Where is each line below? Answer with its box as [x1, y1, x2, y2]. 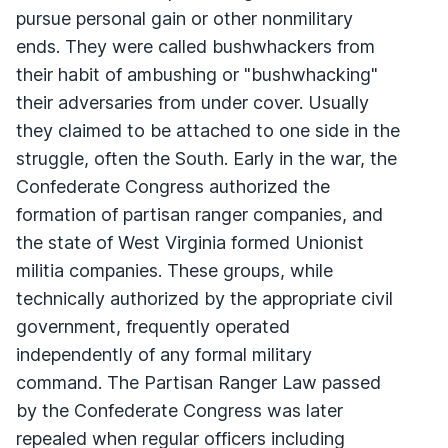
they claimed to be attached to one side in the [16, 119, 400, 141]
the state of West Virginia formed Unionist [16, 231, 364, 253]
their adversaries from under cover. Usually [16, 91, 369, 113]
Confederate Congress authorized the [16, 175, 330, 197]
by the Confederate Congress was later [16, 399, 343, 421]
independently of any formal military [16, 343, 312, 365]
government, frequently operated [16, 315, 290, 337]
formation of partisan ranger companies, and [16, 203, 383, 225]
